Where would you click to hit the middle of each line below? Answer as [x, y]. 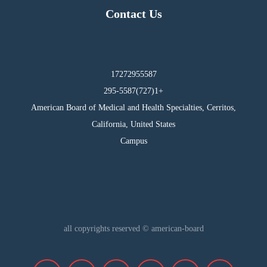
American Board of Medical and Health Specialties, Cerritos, [133, 108]
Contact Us [133, 14]
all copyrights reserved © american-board [133, 228]
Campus [133, 141]
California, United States [133, 125]
